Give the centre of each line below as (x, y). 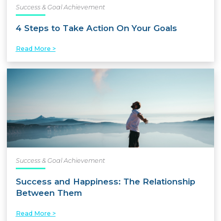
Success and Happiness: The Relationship (105, 181)
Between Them (49, 193)
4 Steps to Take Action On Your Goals (96, 28)
